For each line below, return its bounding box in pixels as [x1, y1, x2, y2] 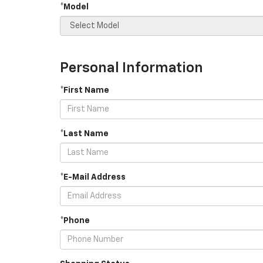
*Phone [60, 217, 90, 225]
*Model [60, 3, 89, 11]
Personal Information [60, 61, 203, 75]
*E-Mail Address [60, 173, 126, 181]
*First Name [60, 86, 109, 95]
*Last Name [60, 130, 109, 138]
